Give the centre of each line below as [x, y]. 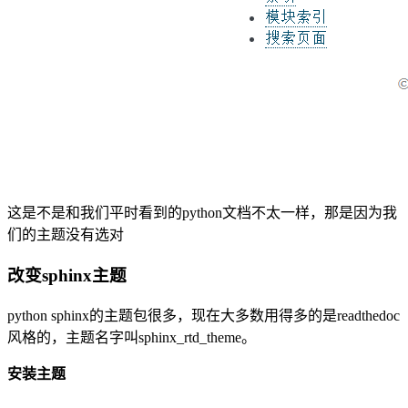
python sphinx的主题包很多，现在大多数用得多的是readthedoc [204, 315]
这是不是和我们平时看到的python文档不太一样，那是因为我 [202, 213]
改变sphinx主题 [67, 276]
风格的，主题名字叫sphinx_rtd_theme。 [132, 337]
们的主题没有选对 [66, 235]
